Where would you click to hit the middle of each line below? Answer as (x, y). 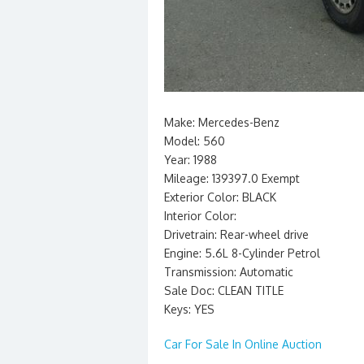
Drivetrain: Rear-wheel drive (236, 234)
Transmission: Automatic (229, 272)
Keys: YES (189, 309)
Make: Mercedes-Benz (222, 122)
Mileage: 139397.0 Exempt (232, 178)
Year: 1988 (191, 160)
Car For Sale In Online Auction (243, 344)
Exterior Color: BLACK (220, 197)
